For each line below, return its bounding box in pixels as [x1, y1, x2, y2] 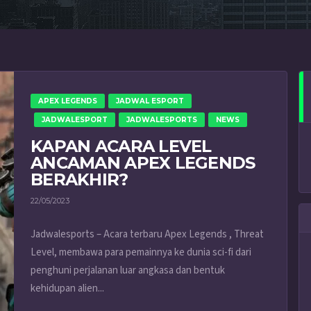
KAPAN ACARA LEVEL [31, 136, 212, 156]
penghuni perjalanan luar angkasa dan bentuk [31, 263, 225, 278]
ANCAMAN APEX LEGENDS [31, 153, 255, 173]
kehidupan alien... [31, 281, 104, 296]
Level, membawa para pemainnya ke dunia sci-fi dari [31, 245, 251, 260]
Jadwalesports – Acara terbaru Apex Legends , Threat [31, 227, 264, 242]
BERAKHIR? [31, 169, 128, 190]
